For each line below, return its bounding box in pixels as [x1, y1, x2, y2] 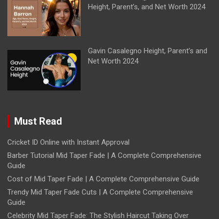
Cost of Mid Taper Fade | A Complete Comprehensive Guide [7, 175, 199, 184]
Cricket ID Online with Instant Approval [7, 138, 130, 147]
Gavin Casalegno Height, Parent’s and [88, 46, 207, 56]
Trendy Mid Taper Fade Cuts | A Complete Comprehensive [7, 188, 193, 197]
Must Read [14, 115, 62, 128]
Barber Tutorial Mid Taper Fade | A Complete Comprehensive [7, 151, 201, 160]
